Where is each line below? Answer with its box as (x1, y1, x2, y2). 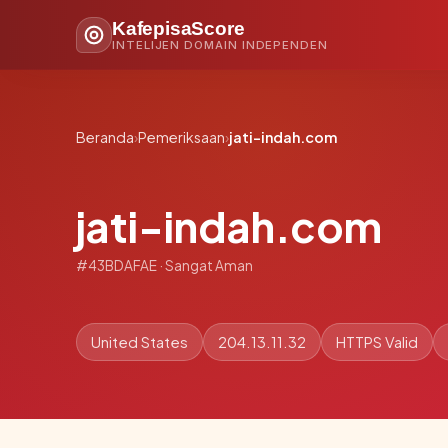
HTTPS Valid (336, 332, 418, 351)
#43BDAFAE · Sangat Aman (76, 256, 253, 274)
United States (91, 332, 188, 351)
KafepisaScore (112, 17, 245, 39)
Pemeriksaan (138, 128, 225, 146)
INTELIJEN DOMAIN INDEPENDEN (112, 37, 328, 52)
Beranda (76, 128, 134, 146)
